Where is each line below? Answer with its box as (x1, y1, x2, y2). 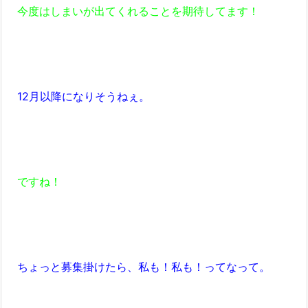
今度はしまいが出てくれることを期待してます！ (6, 4, 259, 19)
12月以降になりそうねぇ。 (6, 89, 150, 104)
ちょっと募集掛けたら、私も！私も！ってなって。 (6, 260, 270, 274)
